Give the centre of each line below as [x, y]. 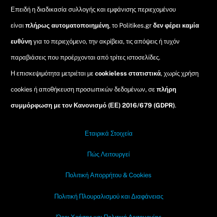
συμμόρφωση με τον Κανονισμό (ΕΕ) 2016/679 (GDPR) [93, 105]
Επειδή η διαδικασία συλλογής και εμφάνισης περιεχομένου [93, 9]
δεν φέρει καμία [176, 25]
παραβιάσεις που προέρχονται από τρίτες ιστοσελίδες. [86, 57]
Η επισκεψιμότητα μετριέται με [53, 73]
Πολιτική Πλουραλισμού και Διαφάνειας [108, 196]
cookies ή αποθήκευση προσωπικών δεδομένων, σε [84, 89]
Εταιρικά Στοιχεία [108, 133]
